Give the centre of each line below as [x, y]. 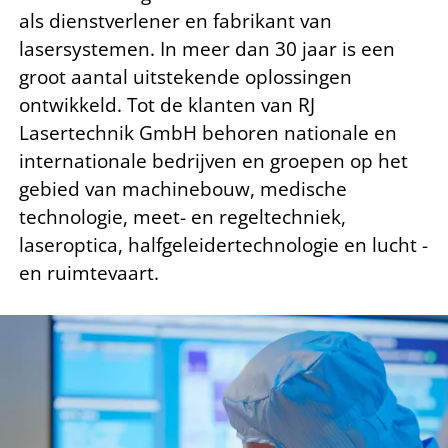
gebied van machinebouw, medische [183, 188]
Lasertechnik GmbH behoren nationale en [208, 132]
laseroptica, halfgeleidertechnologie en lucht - [223, 244]
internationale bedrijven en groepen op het [213, 160]
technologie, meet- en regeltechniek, [182, 216]
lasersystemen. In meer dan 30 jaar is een [207, 48]
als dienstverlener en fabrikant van [175, 20]
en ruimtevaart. [89, 272]
